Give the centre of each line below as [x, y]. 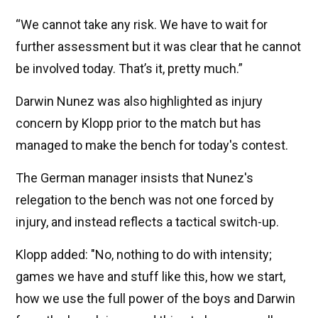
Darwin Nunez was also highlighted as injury [139, 102]
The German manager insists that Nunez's [135, 178]
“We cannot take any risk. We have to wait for [142, 25]
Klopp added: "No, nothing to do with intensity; [144, 255]
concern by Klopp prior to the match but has [138, 124]
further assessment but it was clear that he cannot [158, 47]
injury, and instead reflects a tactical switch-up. [147, 222]
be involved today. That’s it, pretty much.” [129, 69]
